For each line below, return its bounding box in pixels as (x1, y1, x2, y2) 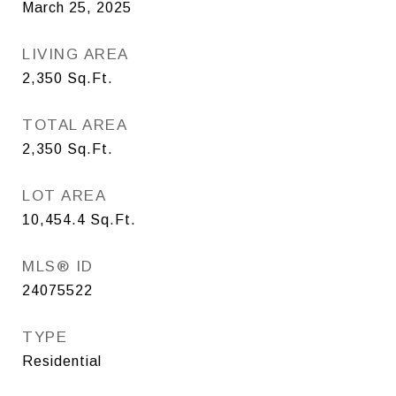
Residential (22, 353, 102, 369)
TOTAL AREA (22, 116, 127, 133)
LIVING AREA (22, 45, 129, 63)
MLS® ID (22, 257, 94, 275)
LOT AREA (22, 187, 106, 204)
